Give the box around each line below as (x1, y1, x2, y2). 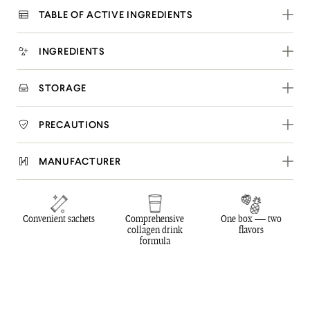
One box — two (220, 212, 282, 226)
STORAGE (39, 82, 86, 94)
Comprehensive (125, 212, 185, 226)
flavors (238, 224, 264, 237)
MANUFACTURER (39, 155, 121, 167)
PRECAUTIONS (39, 118, 110, 131)
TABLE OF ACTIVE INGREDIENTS (39, 8, 193, 21)
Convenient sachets (23, 212, 95, 226)
